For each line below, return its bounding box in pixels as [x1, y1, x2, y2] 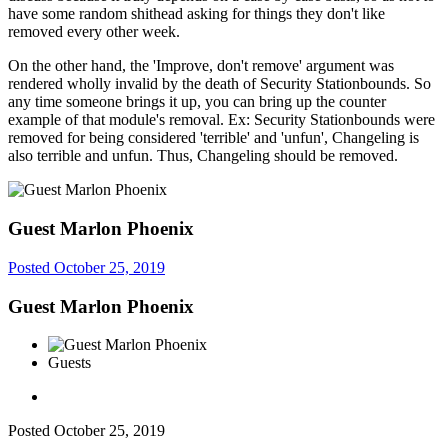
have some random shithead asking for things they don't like [8, 5, 385, 23]
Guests [48, 354, 91, 372]
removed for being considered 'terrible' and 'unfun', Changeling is [8, 129, 419, 147]
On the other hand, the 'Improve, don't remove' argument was [8, 57, 394, 75]
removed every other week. [8, 23, 180, 41]
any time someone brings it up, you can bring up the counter [8, 93, 386, 111]
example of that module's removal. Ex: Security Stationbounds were [8, 111, 435, 129]
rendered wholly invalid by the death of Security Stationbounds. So [8, 75, 431, 93]
